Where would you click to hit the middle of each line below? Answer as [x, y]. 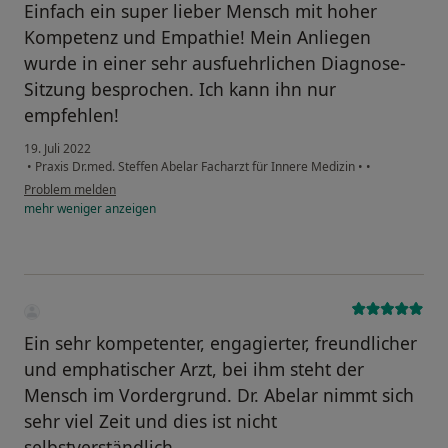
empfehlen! [71, 115]
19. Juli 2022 [57, 149]
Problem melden [70, 190]
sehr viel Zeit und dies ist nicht [150, 421]
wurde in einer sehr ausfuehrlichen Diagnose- [215, 63]
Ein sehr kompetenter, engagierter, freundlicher [220, 343]
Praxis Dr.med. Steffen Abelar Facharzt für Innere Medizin [195, 167]
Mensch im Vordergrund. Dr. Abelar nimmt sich [219, 395]
